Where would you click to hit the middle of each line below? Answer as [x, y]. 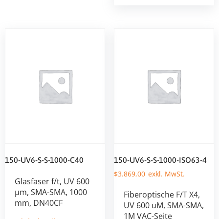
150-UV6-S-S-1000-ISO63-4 [160, 160]
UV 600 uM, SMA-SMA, [164, 206]
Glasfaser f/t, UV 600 [52, 182]
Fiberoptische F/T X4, [162, 195]
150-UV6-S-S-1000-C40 [44, 160]
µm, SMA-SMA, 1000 [51, 192]
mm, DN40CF [39, 203]
